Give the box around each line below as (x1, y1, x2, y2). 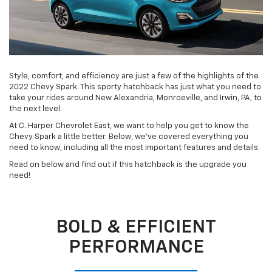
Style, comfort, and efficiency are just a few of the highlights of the (9, 72, 259, 81)
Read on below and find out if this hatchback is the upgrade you (9, 161, 246, 169)
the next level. (9, 105, 62, 114)
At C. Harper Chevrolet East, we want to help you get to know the (9, 122, 249, 131)
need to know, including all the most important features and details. (9, 144, 260, 152)
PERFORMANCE (68, 239, 204, 257)
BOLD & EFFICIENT (56, 219, 216, 237)
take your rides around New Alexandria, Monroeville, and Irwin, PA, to (9, 94, 262, 103)
